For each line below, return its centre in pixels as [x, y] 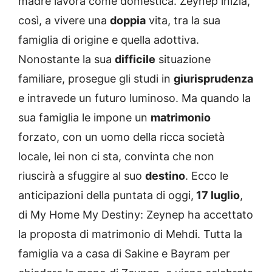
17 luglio [217, 195]
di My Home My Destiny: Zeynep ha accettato [136, 215]
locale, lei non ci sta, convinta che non [116, 157]
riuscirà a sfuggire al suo [82, 176]
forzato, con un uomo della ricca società [121, 137]
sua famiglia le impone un [84, 118]
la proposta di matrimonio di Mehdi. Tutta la [130, 234]
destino [165, 176]
